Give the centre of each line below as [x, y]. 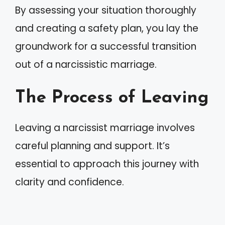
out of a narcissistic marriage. [86, 64]
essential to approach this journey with [107, 164]
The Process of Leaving [112, 98]
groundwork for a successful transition [106, 46]
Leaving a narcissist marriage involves [105, 128]
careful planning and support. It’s [92, 146]
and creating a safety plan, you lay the [107, 28]
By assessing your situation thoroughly [106, 10]
